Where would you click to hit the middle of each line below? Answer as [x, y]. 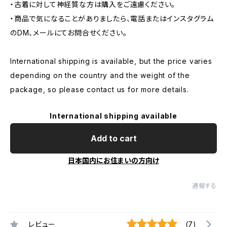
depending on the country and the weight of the [100, 75]
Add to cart [113, 138]
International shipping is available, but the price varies [111, 61]
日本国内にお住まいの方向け [113, 160]
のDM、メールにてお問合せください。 [69, 33]
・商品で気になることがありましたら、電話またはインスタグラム [112, 18]
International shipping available [113, 116]
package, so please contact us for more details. [100, 89]
